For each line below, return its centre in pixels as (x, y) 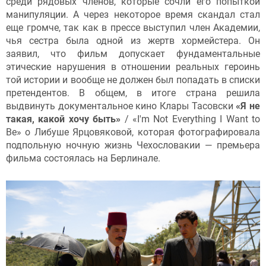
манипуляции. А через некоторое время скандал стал (133, 15)
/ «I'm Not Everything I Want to (191, 119)
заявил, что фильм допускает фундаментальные (133, 54)
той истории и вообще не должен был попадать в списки (133, 80)
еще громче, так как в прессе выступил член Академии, (133, 28)
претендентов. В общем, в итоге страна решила (133, 93)
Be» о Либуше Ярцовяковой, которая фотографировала (133, 132)
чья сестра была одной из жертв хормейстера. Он (133, 41)
